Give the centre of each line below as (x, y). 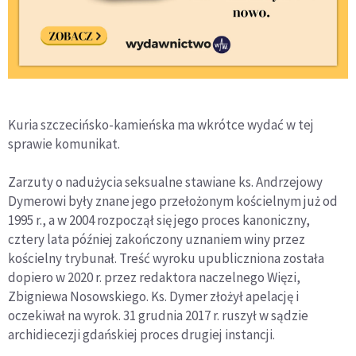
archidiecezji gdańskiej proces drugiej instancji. (141, 335)
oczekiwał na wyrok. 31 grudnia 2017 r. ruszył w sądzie (158, 315)
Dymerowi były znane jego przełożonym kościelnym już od (173, 201)
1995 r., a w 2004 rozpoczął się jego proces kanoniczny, (159, 220)
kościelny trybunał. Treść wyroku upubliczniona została (166, 258)
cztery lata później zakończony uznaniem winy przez (157, 239)
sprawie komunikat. (64, 144)
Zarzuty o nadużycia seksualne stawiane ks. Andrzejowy (165, 182)
